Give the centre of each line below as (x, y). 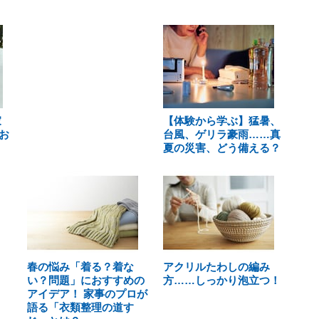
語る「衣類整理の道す (80, 307)
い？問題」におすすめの (86, 280)
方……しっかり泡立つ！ (221, 280)
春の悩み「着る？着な (80, 267)
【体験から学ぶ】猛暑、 (221, 121)
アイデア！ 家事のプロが (87, 294)
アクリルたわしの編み (216, 267)
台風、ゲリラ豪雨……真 (221, 134)
